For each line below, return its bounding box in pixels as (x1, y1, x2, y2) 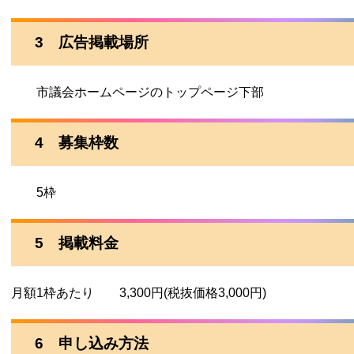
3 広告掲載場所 (35, 34, 149, 51)
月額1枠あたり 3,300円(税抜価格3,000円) (11, 286, 266, 299)
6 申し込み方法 (35, 335, 149, 352)
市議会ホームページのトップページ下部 (11, 85, 264, 99)
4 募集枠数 (35, 134, 119, 151)
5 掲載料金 (35, 235, 119, 251)
